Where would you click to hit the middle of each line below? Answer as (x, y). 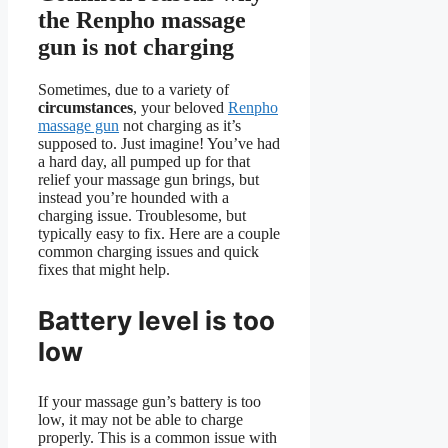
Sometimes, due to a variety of (133, 90)
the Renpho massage (142, 20)
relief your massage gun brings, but (148, 180)
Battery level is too (156, 321)
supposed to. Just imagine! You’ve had (159, 144)
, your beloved (180, 108)
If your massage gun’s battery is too (149, 402)
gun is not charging (136, 47)
